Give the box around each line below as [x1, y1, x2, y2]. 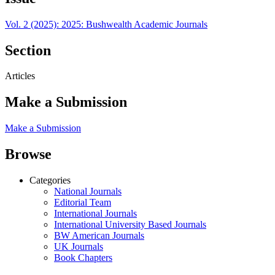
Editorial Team [54, 197, 111, 208]
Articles [5, 71, 35, 82]
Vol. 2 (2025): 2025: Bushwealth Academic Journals [5, 18, 207, 29]
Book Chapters [54, 252, 112, 263]
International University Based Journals [54, 219, 206, 230]
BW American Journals [54, 230, 144, 241]
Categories [29, 175, 71, 186]
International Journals [54, 208, 137, 219]
